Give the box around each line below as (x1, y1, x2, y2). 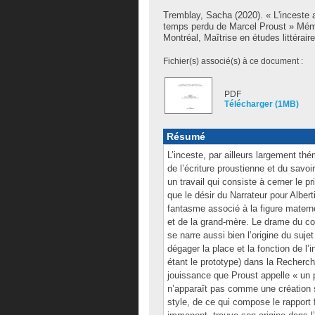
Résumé (167, 131, 205, 142)
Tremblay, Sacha (163, 10, 232, 20)
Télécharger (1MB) (224, 99, 299, 109)
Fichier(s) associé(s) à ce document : (163, 56, 303, 66)
